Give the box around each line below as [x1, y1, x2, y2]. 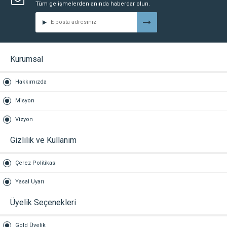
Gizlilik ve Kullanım [10, 135, 77, 145]
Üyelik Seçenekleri [10, 197, 76, 207]
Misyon [15, 97, 34, 104]
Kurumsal [10, 54, 43, 64]
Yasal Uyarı [15, 178, 44, 185]
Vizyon [15, 116, 33, 123]
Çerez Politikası [15, 159, 57, 166]
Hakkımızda [15, 78, 47, 85]
